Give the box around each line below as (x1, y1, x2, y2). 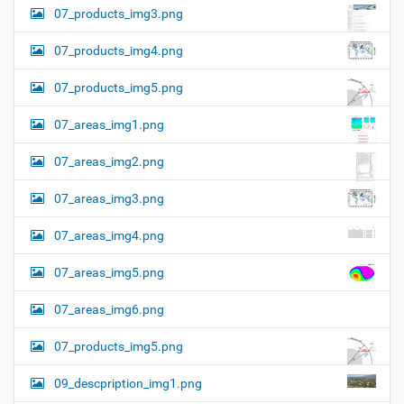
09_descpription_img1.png (54, 375, 202, 390)
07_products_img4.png (54, 42, 183, 58)
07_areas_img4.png (54, 227, 164, 243)
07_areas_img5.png (54, 264, 164, 280)
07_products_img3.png (54, 5, 183, 21)
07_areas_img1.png (54, 116, 164, 132)
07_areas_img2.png (54, 153, 164, 169)
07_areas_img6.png (54, 301, 164, 317)
